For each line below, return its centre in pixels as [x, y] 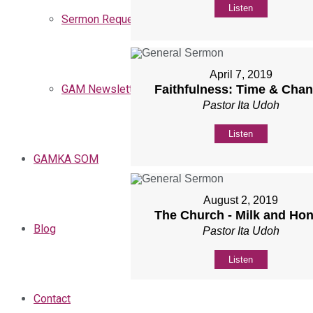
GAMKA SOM [66, 159]
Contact [52, 299]
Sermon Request [102, 19]
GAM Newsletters [105, 89]
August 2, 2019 [241, 200]
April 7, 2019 [241, 74]
